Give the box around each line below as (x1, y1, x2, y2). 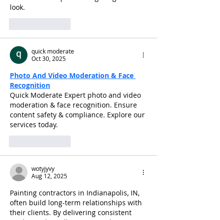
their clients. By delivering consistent (10, 208, 134, 218)
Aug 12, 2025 (31, 172, 67, 180)
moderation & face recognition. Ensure (10, 100, 139, 110)
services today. (10, 120, 58, 130)
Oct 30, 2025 (31, 55, 66, 63)
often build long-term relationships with (10, 198, 144, 208)
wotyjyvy (31, 165, 55, 173)
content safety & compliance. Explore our (10, 110, 147, 120)
